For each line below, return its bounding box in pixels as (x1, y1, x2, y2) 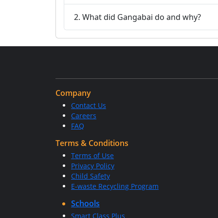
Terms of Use (71, 151, 114, 160)
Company (55, 88, 91, 98)
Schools (71, 198, 100, 209)
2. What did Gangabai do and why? (74, 11, 201, 22)
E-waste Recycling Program (71, 182, 159, 191)
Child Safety (71, 171, 110, 181)
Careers (71, 111, 96, 120)
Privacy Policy (71, 161, 114, 170)
